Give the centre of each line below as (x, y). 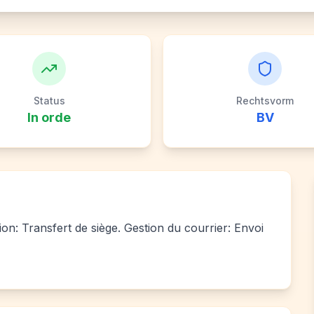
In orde (49, 117)
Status (49, 101)
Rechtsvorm (265, 101)
